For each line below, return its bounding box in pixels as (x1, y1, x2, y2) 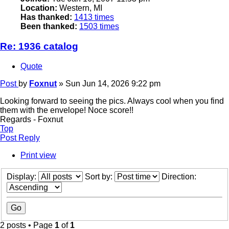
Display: (7, 172, 38, 181)
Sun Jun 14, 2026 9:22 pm (65, 79, 161, 88)
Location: (20, 4, 57, 13)
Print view (20, 150, 56, 159)
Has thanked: (20, 13, 72, 22)
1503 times (79, 22, 119, 31)
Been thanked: (20, 22, 77, 31)
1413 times (74, 13, 114, 22)
